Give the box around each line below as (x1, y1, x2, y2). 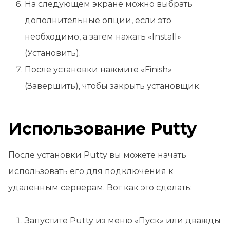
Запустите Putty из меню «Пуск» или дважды (25, 216, 221, 226)
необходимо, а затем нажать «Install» (25, 32, 181, 42)
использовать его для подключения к (8, 166, 174, 177)
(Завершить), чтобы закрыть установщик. (25, 81, 201, 91)
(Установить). (25, 48, 81, 59)
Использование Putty (8, 119, 197, 139)
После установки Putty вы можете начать (8, 150, 186, 160)
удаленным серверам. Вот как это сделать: (8, 183, 192, 193)
